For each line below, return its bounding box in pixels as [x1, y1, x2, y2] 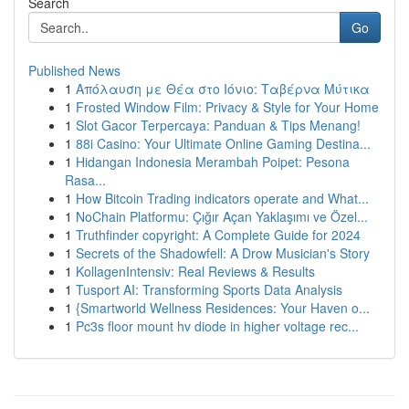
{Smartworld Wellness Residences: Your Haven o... [76, 299, 370, 317]
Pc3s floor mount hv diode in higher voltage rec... [76, 317, 359, 335]
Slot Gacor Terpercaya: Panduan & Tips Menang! [76, 116, 361, 134]
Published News [28, 61, 121, 79]
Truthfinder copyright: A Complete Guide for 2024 [76, 225, 361, 244]
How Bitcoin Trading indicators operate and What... [76, 189, 369, 207]
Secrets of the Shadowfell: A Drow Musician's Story [76, 244, 370, 262]
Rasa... [65, 171, 106, 189]
